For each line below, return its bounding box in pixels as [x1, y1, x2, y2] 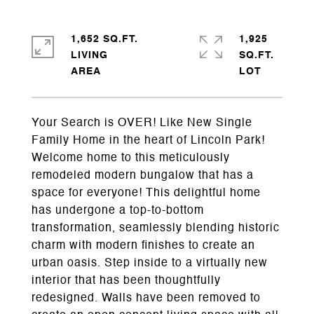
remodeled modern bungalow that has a [32, 170, 254, 182]
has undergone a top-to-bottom [32, 205, 204, 217]
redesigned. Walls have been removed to [32, 293, 261, 304]
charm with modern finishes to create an [32, 240, 255, 252]
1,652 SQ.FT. [71, 34, 138, 44]
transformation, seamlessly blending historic [32, 223, 280, 234]
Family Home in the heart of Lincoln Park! [32, 135, 265, 146]
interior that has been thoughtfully [32, 275, 221, 287]
